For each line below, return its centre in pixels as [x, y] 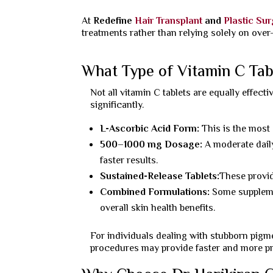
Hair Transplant [169, 21]
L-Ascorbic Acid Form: [151, 129]
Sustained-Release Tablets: [160, 177]
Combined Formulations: [156, 193]
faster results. [129, 161]
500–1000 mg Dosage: [153, 145]
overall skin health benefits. [158, 208]
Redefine [114, 21]
